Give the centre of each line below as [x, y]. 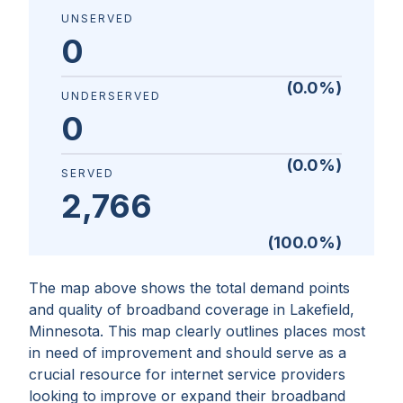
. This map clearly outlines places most [233, 331]
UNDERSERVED [111, 96]
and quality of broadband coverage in [159, 309]
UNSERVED [98, 18]
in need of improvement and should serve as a [188, 353]
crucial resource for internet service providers [187, 374]
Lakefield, [322, 309]
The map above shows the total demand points [189, 288]
